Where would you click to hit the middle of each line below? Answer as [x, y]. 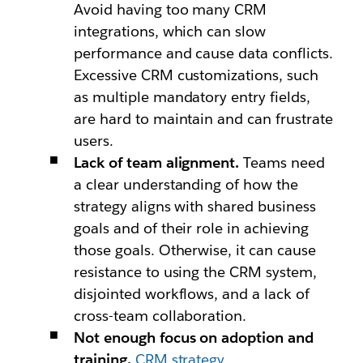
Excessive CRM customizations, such [196, 75]
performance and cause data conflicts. [203, 53]
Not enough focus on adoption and [194, 337]
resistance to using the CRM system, [195, 272]
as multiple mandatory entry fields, [192, 97]
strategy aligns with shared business [195, 206]
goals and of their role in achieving [191, 228]
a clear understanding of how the [186, 184]
